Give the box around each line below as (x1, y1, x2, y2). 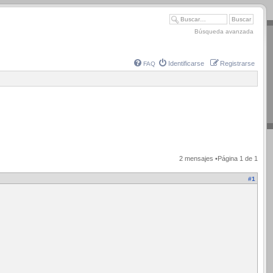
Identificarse (168, 60, 204, 67)
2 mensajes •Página (179, 154, 239, 162)
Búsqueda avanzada (194, 28, 253, 35)
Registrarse (220, 60, 255, 67)
